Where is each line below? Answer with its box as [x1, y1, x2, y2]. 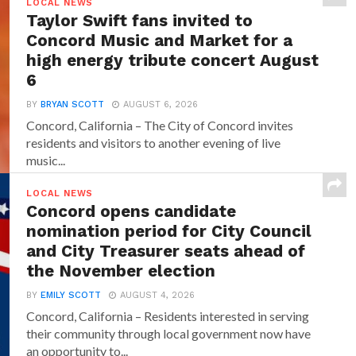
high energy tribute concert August [26, 50, 319, 70]
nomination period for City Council [26, 221, 312, 241]
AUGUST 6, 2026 [123, 99, 199, 110]
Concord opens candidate [26, 201, 237, 221]
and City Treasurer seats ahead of [26, 241, 306, 261]
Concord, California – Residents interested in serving [26, 308, 310, 323]
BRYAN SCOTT [41, 99, 105, 110]
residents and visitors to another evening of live [26, 134, 281, 150]
